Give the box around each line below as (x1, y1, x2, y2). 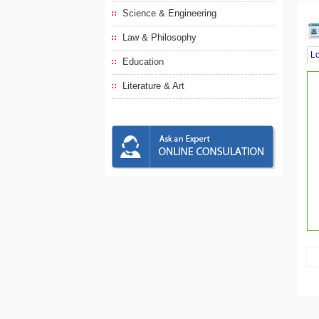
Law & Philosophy (122, 32, 197, 43)
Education (122, 56, 164, 67)
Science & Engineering (122, 8, 216, 19)
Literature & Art (122, 80, 184, 91)
